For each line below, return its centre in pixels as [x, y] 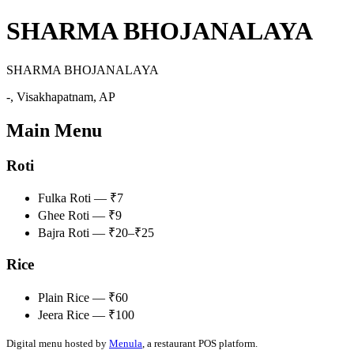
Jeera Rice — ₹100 [86, 314]
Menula [126, 343]
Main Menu [54, 130]
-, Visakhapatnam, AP [61, 96]
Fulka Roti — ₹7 [81, 198]
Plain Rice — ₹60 [83, 297]
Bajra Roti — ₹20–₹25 [96, 233]
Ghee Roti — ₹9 [80, 216]
